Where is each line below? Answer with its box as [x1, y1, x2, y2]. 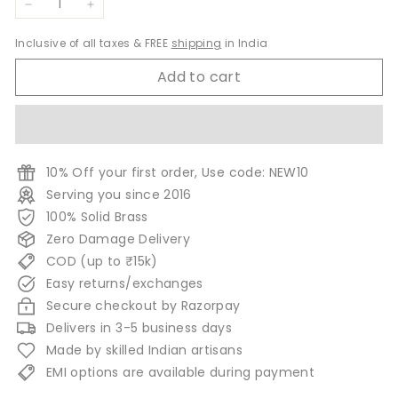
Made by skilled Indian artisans [46, 340, 243, 359]
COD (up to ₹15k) [46, 251, 158, 270]
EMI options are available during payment [46, 362, 314, 381]
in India [221, 36, 268, 51]
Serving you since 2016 [46, 185, 192, 203]
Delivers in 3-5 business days [46, 318, 233, 337]
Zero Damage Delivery [46, 229, 190, 248]
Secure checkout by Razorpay [46, 296, 241, 314]
